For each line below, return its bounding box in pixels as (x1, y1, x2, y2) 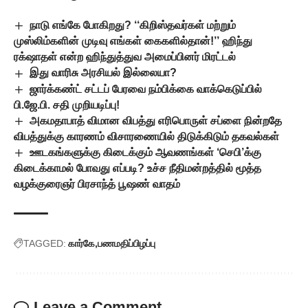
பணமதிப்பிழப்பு (98, 238, 155, 250)
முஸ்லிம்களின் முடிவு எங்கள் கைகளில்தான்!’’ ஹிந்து (14, 35, 252, 47)
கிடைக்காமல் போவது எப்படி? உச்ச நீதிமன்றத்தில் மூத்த (14, 162, 261, 175)
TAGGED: (23, 238, 66, 250)
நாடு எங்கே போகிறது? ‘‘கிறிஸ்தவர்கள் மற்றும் (30, 19, 236, 31)
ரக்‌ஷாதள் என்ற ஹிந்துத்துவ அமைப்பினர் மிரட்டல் (14, 51, 236, 63)
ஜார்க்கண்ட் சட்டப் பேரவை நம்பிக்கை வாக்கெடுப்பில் (30, 82, 263, 95)
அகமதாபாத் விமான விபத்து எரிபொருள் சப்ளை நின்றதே (30, 114, 283, 126)
